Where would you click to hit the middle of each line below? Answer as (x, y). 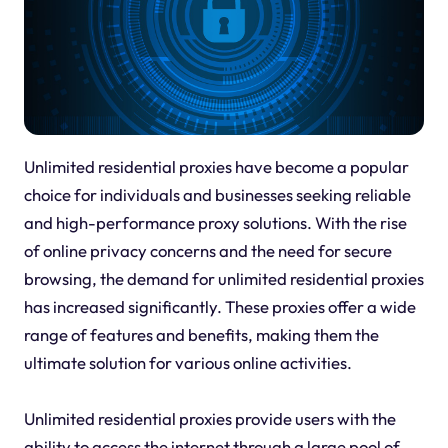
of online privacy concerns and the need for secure (207, 250)
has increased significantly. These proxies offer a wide (219, 306)
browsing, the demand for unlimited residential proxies (223, 278)
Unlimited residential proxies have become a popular (216, 166)
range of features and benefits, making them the (201, 334)
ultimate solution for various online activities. (187, 362)
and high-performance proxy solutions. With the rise (215, 222)
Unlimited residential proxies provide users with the (209, 418)
